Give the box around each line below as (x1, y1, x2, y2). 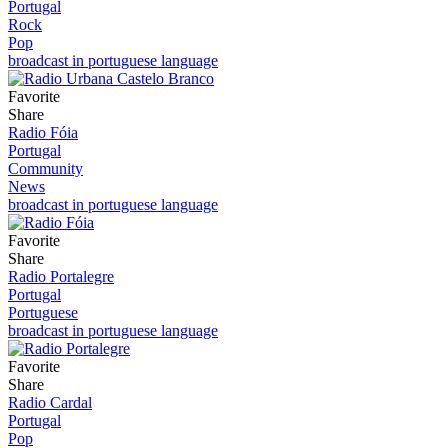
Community (8, 159, 83, 177)
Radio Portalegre (8, 267, 114, 285)
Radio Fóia (8, 123, 78, 141)
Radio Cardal (8, 393, 92, 411)
